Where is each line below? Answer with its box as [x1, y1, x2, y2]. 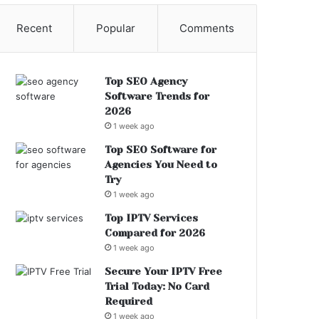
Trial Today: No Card [105, 281, 210, 293]
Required [105, 296, 153, 308]
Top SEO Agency [105, 75, 188, 88]
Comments [179, 21, 235, 36]
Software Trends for [105, 90, 210, 103]
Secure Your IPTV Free [105, 266, 223, 278]
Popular [96, 21, 135, 36]
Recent [16, 21, 52, 36]
